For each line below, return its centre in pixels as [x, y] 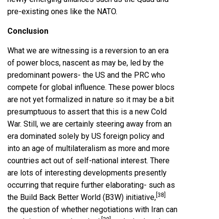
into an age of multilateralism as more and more [88, 149]
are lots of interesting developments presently [87, 173]
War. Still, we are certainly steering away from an [89, 124]
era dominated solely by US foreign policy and [86, 136]
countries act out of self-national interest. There [88, 161]
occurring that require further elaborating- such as [91, 185]
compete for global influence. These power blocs [91, 88]
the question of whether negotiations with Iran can [92, 210]
